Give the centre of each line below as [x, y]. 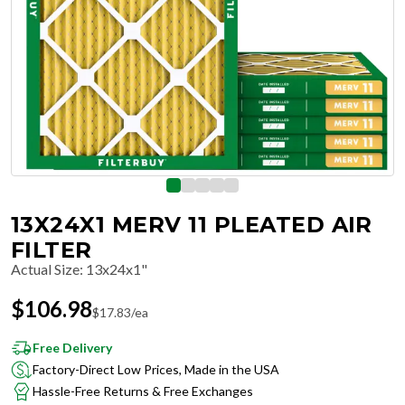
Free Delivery [72, 348]
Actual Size [45, 269]
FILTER [52, 250]
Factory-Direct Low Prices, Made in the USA [156, 369]
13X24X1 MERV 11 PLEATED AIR [192, 225]
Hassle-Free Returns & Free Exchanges [143, 391]
